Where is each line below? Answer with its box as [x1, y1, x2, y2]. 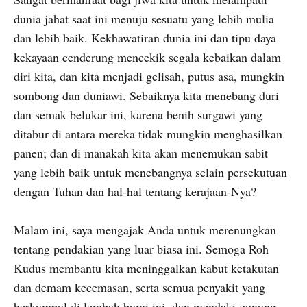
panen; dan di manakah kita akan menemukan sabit [14, 144, 268, 161]
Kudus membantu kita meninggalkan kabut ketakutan [14, 260, 279, 277]
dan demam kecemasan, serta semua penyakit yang [14, 279, 265, 296]
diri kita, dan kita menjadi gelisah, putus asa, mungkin [14, 67, 284, 84]
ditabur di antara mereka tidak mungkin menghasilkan [14, 125, 282, 142]
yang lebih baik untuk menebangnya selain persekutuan [14, 163, 287, 180]
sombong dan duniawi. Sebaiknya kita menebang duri [14, 86, 279, 103]
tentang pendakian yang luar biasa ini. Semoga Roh [14, 241, 269, 258]
